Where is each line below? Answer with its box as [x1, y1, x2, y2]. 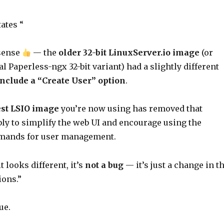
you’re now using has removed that [58, 103, 202, 113]
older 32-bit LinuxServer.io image [58, 47, 200, 57]
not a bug [84, 160, 123, 170]
